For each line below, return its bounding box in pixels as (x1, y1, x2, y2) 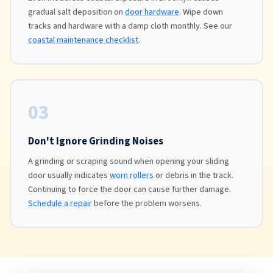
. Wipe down (179, 5, 223, 18)
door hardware (124, 5, 179, 18)
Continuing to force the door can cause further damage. (27, 182, 231, 196)
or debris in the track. (153, 168, 233, 182)
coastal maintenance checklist (27, 33, 138, 46)
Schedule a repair (27, 196, 92, 210)
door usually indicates (27, 168, 110, 182)
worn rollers (109, 168, 154, 182)
